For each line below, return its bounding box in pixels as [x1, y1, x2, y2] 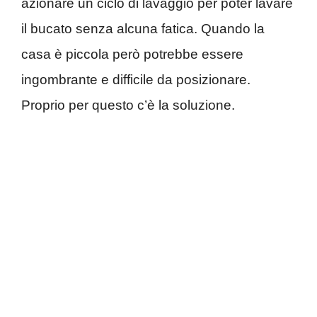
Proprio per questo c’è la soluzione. [21, 98, 235, 113]
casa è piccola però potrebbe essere [21, 47, 243, 62]
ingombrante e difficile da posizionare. [21, 72, 250, 87]
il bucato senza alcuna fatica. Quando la [21, 21, 265, 36]
